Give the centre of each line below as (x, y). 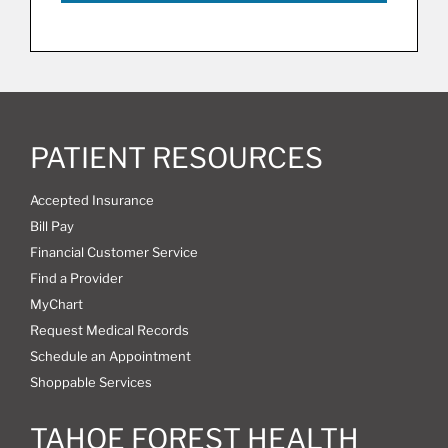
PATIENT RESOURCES (176, 157)
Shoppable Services (90, 381)
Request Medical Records (109, 329)
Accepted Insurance (91, 199)
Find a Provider (76, 277)
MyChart (56, 303)
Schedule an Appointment (110, 355)
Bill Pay (51, 225)
